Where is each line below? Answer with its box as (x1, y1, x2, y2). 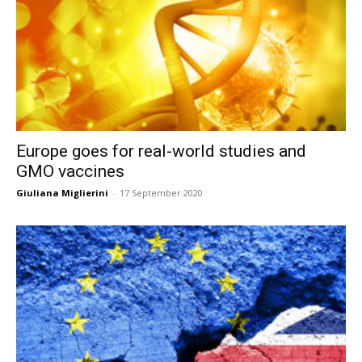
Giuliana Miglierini (16, 186, 108, 199)
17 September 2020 (120, 186, 203, 199)
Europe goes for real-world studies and (16, 141, 306, 161)
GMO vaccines (16, 161, 124, 181)
